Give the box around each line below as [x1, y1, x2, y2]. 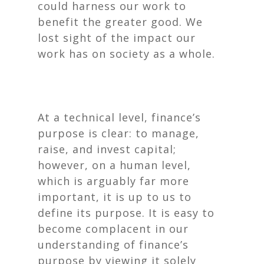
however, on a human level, [38, 158, 191, 172]
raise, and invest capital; [38, 142, 176, 156]
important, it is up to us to [38, 190, 192, 204]
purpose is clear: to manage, [38, 126, 199, 140]
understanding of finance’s [38, 237, 189, 252]
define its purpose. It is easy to [38, 206, 214, 220]
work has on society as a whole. [38, 47, 215, 61]
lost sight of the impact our [38, 31, 196, 45]
